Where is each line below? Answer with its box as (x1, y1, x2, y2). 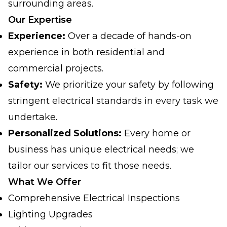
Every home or (122, 128, 191, 139)
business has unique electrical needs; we (8, 144, 194, 155)
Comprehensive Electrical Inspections (8, 193, 180, 204)
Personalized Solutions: (8, 128, 122, 139)
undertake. (8, 111, 57, 123)
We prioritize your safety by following (43, 79, 214, 90)
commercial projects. (8, 63, 103, 74)
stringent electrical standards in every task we (8, 95, 218, 106)
